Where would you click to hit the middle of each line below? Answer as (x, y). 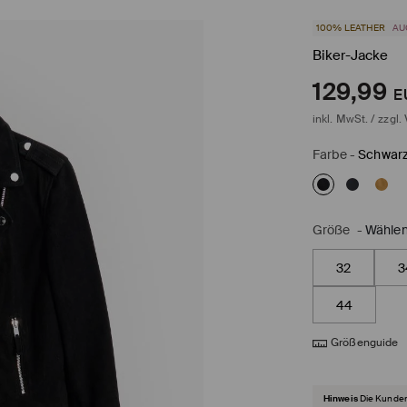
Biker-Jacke (350, 55)
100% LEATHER (351, 27)
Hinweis (341, 398)
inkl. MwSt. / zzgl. (358, 119)
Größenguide (365, 342)
